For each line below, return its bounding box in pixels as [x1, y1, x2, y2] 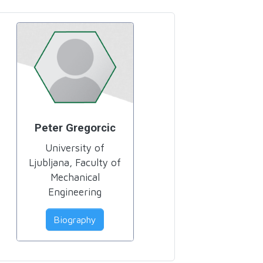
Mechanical [50, 170, 100, 183]
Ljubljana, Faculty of [29, 156, 122, 168]
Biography [53, 214, 97, 225]
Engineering [48, 185, 102, 198]
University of [45, 141, 105, 154]
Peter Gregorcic [34, 122, 116, 135]
